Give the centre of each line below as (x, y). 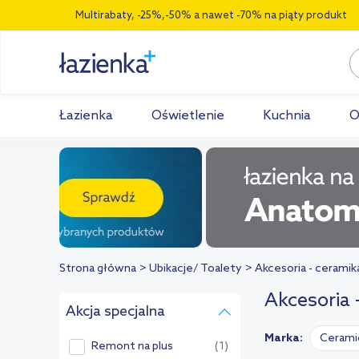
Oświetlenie (188, 116)
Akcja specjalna (115, 312)
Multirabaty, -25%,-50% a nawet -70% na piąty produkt (211, 16)
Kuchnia (287, 116)
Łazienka (86, 116)
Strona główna (98, 269)
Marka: (284, 339)
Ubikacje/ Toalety (196, 269)
